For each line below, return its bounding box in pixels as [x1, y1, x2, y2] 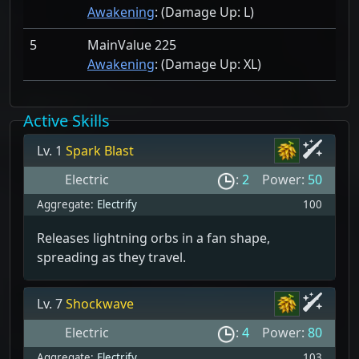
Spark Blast [66, 141, 134, 159]
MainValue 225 [87, 35, 176, 54]
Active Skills [23, 109, 110, 131]
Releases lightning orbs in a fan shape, [37, 228, 270, 247]
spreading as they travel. [37, 248, 186, 266]
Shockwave [66, 294, 134, 313]
